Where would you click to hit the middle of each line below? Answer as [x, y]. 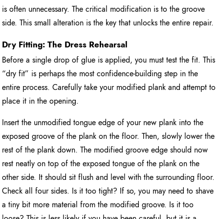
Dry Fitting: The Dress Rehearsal [65, 44]
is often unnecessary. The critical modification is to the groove [104, 9]
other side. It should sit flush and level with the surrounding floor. [109, 177]
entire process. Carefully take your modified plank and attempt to [109, 87]
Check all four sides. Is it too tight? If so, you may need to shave [108, 191]
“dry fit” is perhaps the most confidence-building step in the [100, 73]
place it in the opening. [41, 101]
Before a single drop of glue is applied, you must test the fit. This [109, 60]
